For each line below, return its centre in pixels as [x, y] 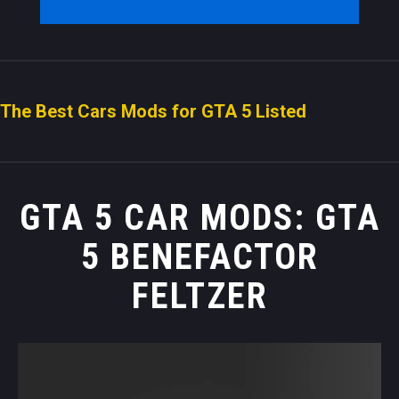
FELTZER [199, 297]
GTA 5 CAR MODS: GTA [199, 218]
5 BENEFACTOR [199, 257]
